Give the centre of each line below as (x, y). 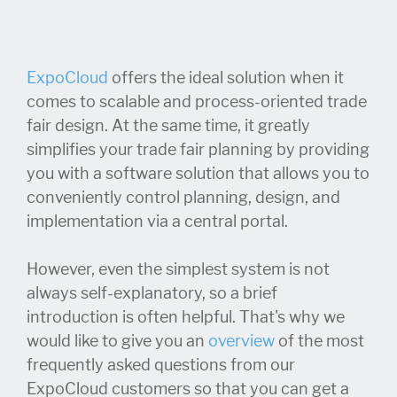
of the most (319, 341)
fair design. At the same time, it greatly (168, 125)
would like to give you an (117, 341)
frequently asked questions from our (161, 365)
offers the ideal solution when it (228, 78)
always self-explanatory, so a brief (152, 293)
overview (241, 341)
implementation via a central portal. (157, 221)
